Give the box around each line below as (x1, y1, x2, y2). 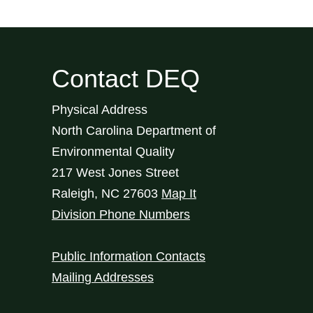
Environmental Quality (52, 144, 175, 159)
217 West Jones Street (52, 165, 179, 180)
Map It (161, 186, 196, 201)
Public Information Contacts (52, 249, 205, 263)
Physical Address (52, 102, 147, 117)
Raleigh (52, 186, 94, 201)
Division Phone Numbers (52, 207, 190, 221)
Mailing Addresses (52, 270, 154, 284)
